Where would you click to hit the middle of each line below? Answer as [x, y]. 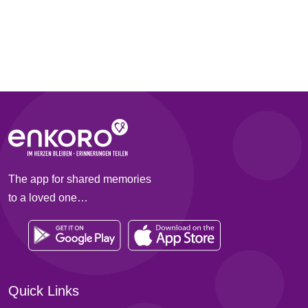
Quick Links [44, 291]
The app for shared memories [80, 179]
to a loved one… [48, 197]
